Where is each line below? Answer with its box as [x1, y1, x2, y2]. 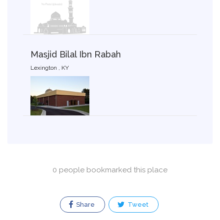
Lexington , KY [30, 64, 69, 71]
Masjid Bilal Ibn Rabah [30, 49, 121, 59]
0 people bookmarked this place [53, 165, 167, 174]
